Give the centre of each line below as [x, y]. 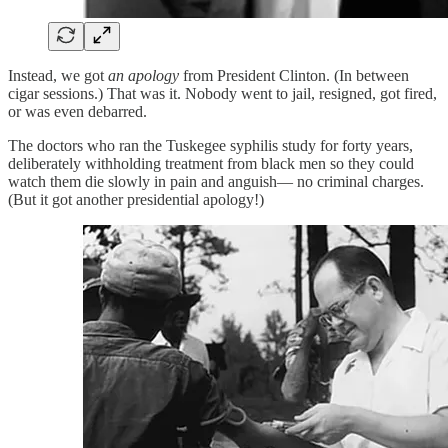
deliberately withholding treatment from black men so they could [211, 164]
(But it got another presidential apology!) [136, 200]
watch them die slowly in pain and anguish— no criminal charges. [216, 182]
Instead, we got [58, 76]
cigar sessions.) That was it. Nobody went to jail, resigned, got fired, [222, 94]
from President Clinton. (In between [294, 76]
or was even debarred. [77, 112]
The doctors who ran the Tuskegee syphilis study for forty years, [210, 146]
